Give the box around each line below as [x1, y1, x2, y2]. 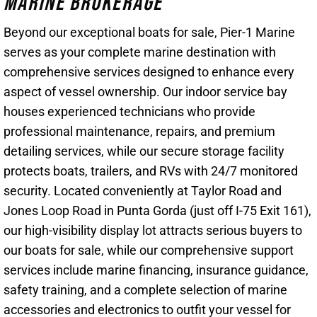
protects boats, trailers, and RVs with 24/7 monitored [4, 163, 298, 178]
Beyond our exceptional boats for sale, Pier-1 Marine [4, 24, 295, 40]
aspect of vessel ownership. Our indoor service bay [4, 83, 287, 99]
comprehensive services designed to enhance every [4, 64, 294, 79]
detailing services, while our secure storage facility [4, 143, 284, 158]
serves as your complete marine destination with [4, 44, 276, 59]
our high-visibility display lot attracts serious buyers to [4, 222, 302, 238]
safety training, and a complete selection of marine [4, 282, 287, 297]
